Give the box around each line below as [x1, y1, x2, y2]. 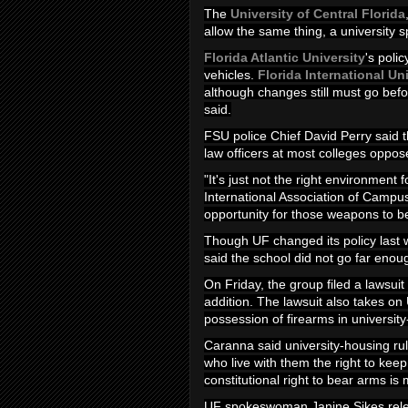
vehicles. [204, 67, 258, 82]
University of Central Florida [230, 6, 405, 21]
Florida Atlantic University [204, 50, 365, 65]
